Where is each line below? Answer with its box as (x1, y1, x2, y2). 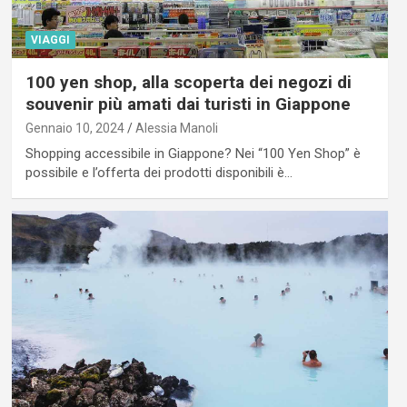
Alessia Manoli (134, 120, 218, 135)
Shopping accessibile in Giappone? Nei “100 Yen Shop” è (25, 144, 361, 162)
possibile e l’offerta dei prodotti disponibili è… (25, 164, 293, 181)
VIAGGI (30, 33, 70, 46)
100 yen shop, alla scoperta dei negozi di (25, 71, 352, 93)
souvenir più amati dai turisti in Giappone (25, 93, 351, 114)
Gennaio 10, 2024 (25, 120, 124, 135)
